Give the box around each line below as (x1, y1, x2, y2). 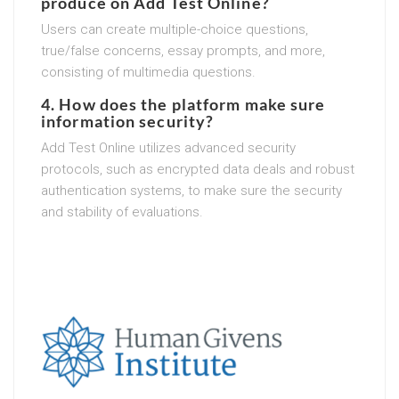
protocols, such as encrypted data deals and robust (41, 160, 354, 177)
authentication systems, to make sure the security (41, 182, 342, 199)
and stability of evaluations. (41, 203, 203, 220)
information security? (41, 110, 215, 131)
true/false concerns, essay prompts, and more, (41, 42, 325, 59)
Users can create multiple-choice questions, (41, 20, 308, 37)
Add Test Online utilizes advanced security (41, 139, 296, 156)
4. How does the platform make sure (41, 94, 326, 114)
